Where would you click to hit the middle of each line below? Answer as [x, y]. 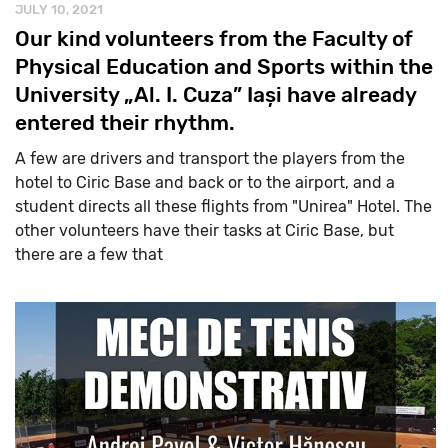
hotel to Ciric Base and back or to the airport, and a [205, 182]
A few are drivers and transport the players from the [210, 158]
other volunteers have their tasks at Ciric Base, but [204, 230]
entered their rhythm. [125, 122]
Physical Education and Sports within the [224, 66]
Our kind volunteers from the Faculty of [214, 38]
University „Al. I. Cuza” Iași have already [215, 94]
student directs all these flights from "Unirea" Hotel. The [223, 206]
